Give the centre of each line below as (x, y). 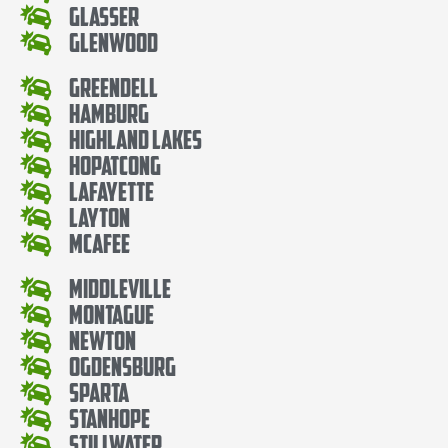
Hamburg (109, 113)
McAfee (100, 243)
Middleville (120, 288)
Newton (103, 340)
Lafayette (112, 191)
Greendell (114, 87)
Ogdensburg (123, 366)
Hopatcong (115, 165)
